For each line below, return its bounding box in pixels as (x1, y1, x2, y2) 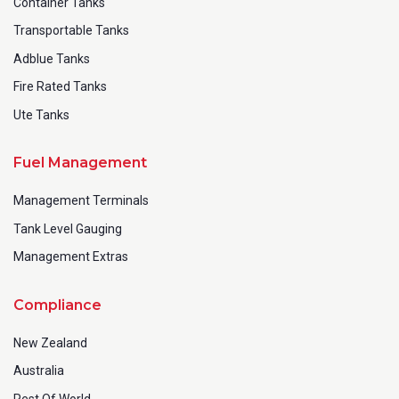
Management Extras (13, 249, 128, 264)
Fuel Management (13, 154, 147, 171)
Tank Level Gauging (13, 221, 122, 236)
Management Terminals (13, 193, 149, 208)
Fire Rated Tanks (13, 79, 107, 94)
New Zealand (13, 335, 87, 350)
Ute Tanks (13, 107, 69, 122)
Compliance (13, 296, 102, 313)
